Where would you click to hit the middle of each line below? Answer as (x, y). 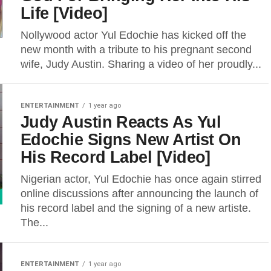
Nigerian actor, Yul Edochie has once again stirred (141, 179)
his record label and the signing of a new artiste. (136, 208)
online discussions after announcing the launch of (139, 194)
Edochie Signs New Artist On (131, 139)
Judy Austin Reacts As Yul (121, 122)
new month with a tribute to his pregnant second (136, 50)
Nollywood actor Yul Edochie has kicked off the (133, 35)
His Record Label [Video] (116, 157)
